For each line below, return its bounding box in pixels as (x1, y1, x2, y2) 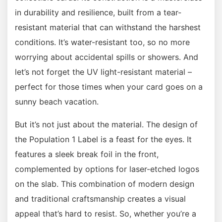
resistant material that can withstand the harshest (15, 22, 201, 32)
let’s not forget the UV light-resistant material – (15, 66, 192, 77)
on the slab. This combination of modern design (15, 178, 194, 189)
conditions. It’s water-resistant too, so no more (15, 37, 190, 47)
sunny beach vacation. (15, 96, 99, 107)
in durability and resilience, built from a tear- (15, 7, 181, 17)
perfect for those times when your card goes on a (15, 81, 203, 92)
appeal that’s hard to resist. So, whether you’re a (15, 208, 196, 219)
